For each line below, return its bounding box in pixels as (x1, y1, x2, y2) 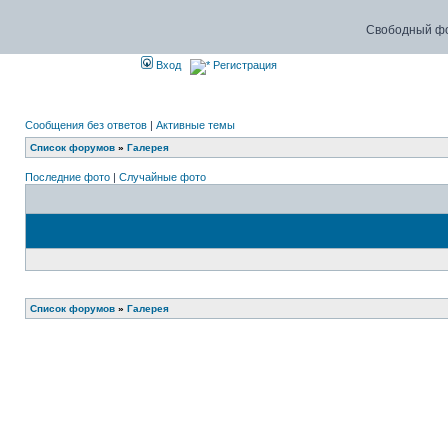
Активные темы (156, 119, 235, 131)
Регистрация (210, 59, 277, 71)
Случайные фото (119, 171, 206, 183)
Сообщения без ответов (25, 119, 147, 131)
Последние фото (25, 171, 110, 183)
